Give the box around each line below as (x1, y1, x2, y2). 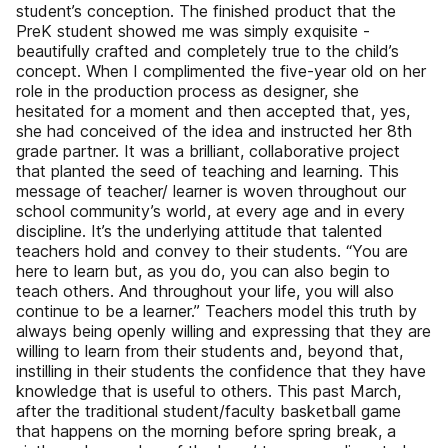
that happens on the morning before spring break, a (16, 421, 396, 441)
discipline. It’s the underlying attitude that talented (16, 221, 383, 241)
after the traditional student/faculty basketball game (16, 401, 401, 421)
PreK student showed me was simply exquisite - (16, 21, 370, 41)
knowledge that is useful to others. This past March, (16, 381, 401, 401)
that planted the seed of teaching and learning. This (16, 161, 399, 181)
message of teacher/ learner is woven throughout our (16, 181, 406, 201)
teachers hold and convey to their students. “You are (16, 241, 408, 261)
